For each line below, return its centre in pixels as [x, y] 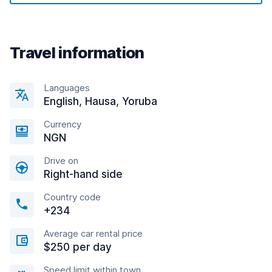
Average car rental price [93, 233]
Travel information [77, 53]
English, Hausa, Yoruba [100, 101]
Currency [63, 124]
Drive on [61, 161]
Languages [67, 88]
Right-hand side [83, 174]
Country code [72, 197]
